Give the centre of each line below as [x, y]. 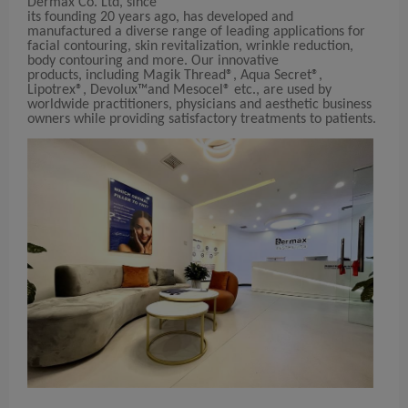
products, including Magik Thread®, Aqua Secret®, [175, 76]
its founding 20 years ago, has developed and [160, 18]
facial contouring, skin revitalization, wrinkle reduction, [190, 47]
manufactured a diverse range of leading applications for [196, 32]
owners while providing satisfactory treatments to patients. [202, 120]
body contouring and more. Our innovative [153, 61]
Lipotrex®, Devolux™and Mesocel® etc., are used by [179, 91]
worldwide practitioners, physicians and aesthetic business [199, 105]
